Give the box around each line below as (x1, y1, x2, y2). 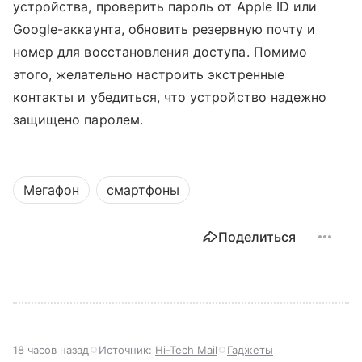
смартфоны (107, 182, 179, 199)
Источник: (99, 343, 155, 357)
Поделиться (218, 229, 296, 246)
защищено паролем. (13, 112, 143, 128)
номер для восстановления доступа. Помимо (13, 44, 307, 61)
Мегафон (23, 182, 79, 199)
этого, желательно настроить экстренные (13, 66, 284, 83)
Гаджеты (227, 343, 273, 357)
